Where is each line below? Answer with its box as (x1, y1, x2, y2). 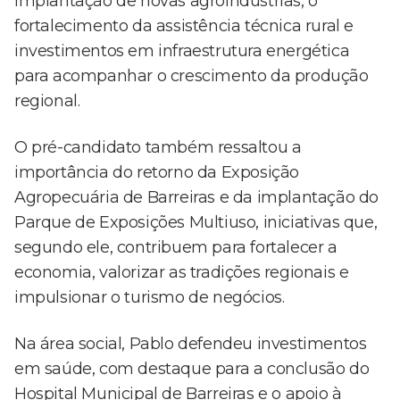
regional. (14, 91, 80, 112)
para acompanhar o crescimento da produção (14, 66, 369, 87)
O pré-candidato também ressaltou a (14, 137, 302, 158)
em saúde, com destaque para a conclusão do (14, 359, 370, 379)
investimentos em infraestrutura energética (14, 41, 350, 62)
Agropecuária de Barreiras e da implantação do (14, 187, 379, 208)
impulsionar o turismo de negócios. (14, 287, 285, 308)
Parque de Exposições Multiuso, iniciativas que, (14, 212, 378, 233)
